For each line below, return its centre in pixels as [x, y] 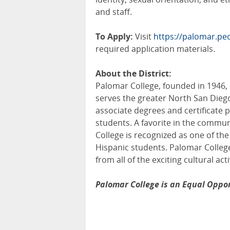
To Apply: [114, 37]
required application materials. [155, 49]
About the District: [133, 74]
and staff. [114, 12]
